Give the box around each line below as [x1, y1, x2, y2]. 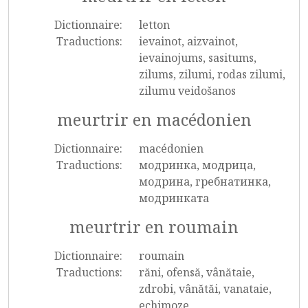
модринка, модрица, [138, 157, 256, 173]
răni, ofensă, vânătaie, [138, 265, 254, 280]
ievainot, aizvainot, [138, 34, 238, 49]
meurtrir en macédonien [56, 109, 252, 131]
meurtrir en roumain [69, 216, 239, 238]
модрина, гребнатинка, [138, 174, 271, 189]
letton [138, 17, 170, 32]
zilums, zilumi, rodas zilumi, [138, 67, 285, 82]
